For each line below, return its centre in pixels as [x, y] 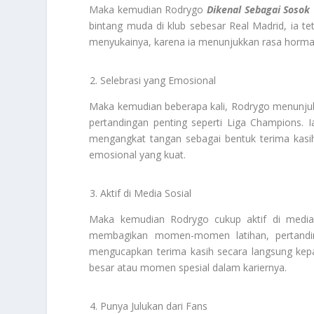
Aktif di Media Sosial [146, 193]
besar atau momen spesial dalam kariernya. [188, 268]
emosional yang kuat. [138, 154]
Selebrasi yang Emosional [158, 80]
